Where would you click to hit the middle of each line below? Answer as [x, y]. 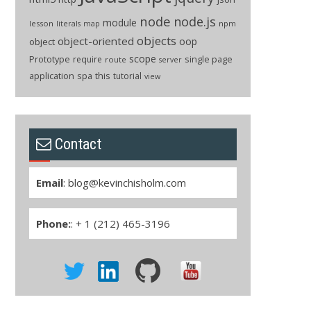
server [170, 59]
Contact [78, 144]
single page [208, 59]
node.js [194, 21]
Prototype [49, 59]
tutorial [127, 76]
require [87, 59]
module [119, 22]
